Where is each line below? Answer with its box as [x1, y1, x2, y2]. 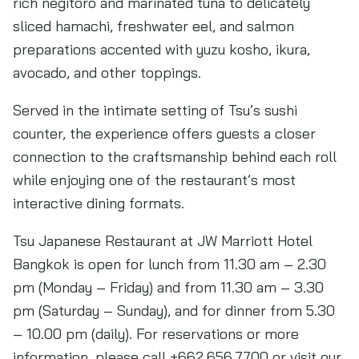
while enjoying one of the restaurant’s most [13, 171, 296, 189]
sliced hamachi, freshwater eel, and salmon [13, 17, 294, 35]
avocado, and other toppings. [13, 63, 201, 82]
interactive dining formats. [13, 194, 184, 212]
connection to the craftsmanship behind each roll [13, 147, 337, 166]
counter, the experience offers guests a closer [13, 124, 316, 143]
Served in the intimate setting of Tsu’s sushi [13, 101, 297, 119]
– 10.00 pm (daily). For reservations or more [13, 325, 299, 343]
